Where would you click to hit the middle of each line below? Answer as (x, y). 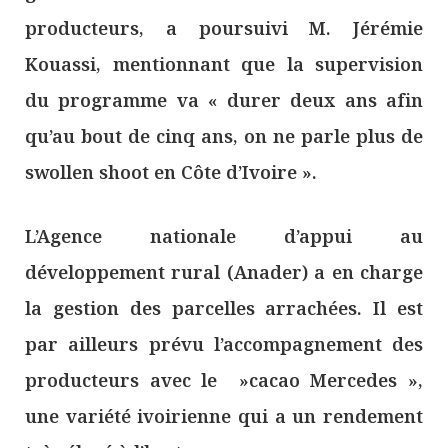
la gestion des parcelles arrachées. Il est (224, 308)
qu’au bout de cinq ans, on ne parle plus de (224, 136)
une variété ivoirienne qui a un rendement (224, 416)
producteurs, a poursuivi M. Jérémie (224, 28)
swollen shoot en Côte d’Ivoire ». (171, 172)
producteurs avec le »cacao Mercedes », (224, 380)
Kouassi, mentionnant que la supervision (224, 64)
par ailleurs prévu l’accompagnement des (224, 344)
